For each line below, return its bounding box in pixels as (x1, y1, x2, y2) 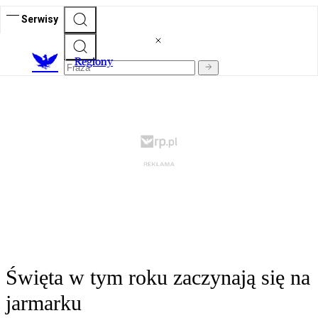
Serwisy (21, 13, 58, 25)
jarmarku (6, 291, 82, 315)
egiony (82, 55, 113, 69)
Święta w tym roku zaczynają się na (6, 265, 310, 290)
